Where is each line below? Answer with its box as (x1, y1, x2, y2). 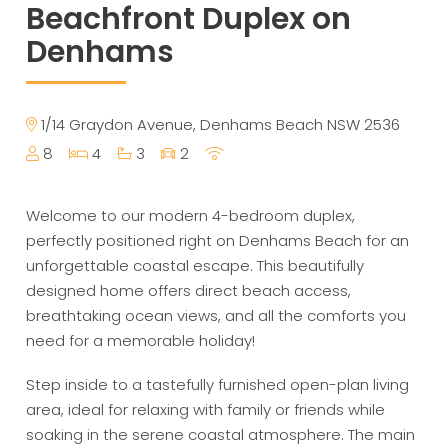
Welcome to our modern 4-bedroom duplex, (26, 204, 356, 226)
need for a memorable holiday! (26, 329, 256, 351)
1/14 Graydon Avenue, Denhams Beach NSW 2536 (37, 113, 401, 135)
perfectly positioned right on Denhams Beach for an (26, 229, 410, 251)
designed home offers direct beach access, (26, 279, 352, 301)
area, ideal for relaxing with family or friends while (26, 399, 386, 421)
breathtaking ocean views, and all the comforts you (26, 304, 407, 326)
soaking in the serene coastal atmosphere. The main (26, 424, 416, 446)
